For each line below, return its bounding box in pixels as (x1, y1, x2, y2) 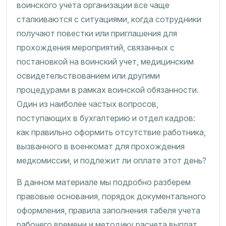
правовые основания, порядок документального (17, 191, 206, 201)
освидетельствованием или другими (17, 71, 160, 81)
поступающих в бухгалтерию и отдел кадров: (17, 113, 195, 123)
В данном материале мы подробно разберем (17, 177, 191, 187)
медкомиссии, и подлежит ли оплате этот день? (17, 155, 206, 165)
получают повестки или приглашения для (17, 28, 177, 38)
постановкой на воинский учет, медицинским (17, 56, 194, 67)
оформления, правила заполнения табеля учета (17, 205, 200, 215)
